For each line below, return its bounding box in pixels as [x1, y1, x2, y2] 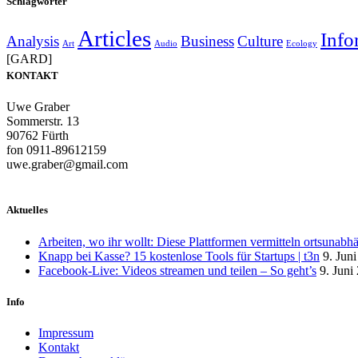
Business [181, 32, 234, 50]
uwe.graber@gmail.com [6, 157, 128, 172]
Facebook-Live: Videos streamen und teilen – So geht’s [38, 263, 316, 277]
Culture [237, 32, 283, 50]
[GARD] [6, 51, 52, 66]
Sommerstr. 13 [6, 114, 79, 129]
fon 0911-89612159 [6, 143, 106, 157]
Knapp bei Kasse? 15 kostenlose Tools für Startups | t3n [38, 249, 320, 263]
